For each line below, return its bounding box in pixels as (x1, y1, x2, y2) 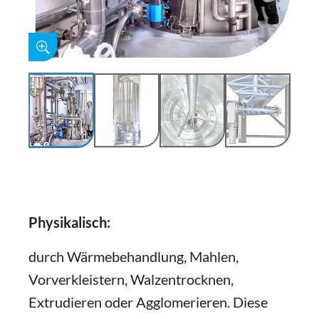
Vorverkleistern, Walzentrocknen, (28, 271, 234, 288)
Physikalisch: (28, 214, 110, 231)
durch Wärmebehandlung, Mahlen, (28, 248, 239, 265)
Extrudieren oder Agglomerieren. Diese (28, 293, 268, 310)
